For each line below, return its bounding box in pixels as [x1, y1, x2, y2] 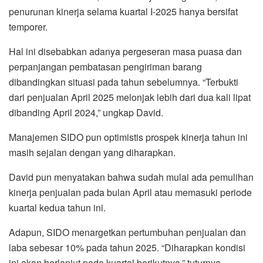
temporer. [9, 19, 48, 33]
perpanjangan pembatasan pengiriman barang [9, 59, 202, 73]
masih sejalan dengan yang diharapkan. [9, 145, 176, 159]
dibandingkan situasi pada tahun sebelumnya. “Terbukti [9, 75, 238, 89]
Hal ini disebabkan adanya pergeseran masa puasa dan [9, 44, 242, 58]
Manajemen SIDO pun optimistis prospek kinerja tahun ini [9, 130, 248, 144]
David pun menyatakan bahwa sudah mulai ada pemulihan [9, 170, 254, 184]
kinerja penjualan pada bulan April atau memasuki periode [9, 185, 252, 199]
